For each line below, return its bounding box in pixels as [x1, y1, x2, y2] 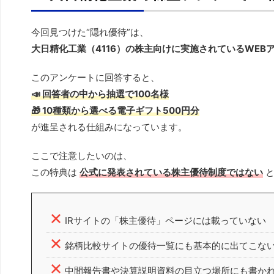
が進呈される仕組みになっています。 [31, 120, 187, 133]
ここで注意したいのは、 [31, 149, 132, 161]
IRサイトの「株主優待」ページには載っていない [65, 214, 266, 226]
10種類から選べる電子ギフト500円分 [42, 104, 199, 116]
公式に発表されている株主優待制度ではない [80, 166, 263, 178]
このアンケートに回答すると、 [31, 71, 160, 83]
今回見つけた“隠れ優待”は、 [31, 26, 149, 38]
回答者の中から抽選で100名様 [42, 87, 169, 100]
